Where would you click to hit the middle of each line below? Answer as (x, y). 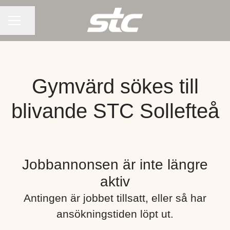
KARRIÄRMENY (36, 25)
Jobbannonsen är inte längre (115, 165)
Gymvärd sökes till (115, 86)
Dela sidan (40, 25)
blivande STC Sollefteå (115, 111)
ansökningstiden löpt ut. (115, 214)
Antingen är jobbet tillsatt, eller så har (115, 198)
